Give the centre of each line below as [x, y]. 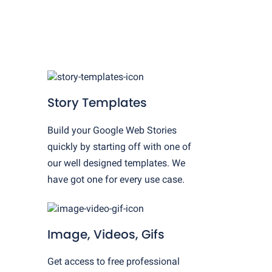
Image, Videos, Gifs [106, 234]
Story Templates [97, 103]
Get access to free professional [114, 261]
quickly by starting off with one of [120, 146]
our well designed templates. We [117, 163]
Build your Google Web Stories [112, 130]
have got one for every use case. [116, 179]
